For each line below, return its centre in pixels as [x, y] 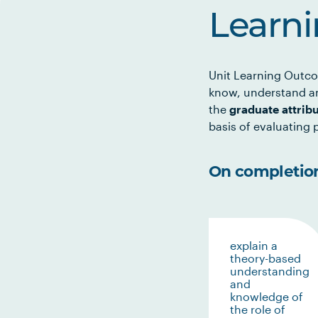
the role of [258, 309]
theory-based [265, 258]
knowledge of [267, 296]
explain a [254, 245]
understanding [270, 271]
